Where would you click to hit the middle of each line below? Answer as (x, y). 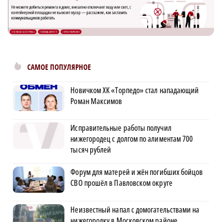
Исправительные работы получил (121, 128)
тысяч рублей (91, 150)
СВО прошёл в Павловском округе (121, 183)
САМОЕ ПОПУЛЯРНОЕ (59, 67)
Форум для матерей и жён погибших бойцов (137, 172)
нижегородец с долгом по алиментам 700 (132, 139)
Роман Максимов (96, 101)
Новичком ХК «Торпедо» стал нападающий (135, 90)
